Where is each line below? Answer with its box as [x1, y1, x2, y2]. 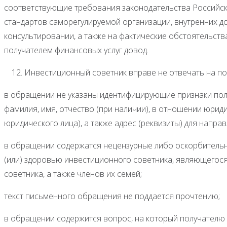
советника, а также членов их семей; [4, 168, 142, 179]
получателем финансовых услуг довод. [4, 44, 148, 56]
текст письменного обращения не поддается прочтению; [4, 190, 220, 202]
